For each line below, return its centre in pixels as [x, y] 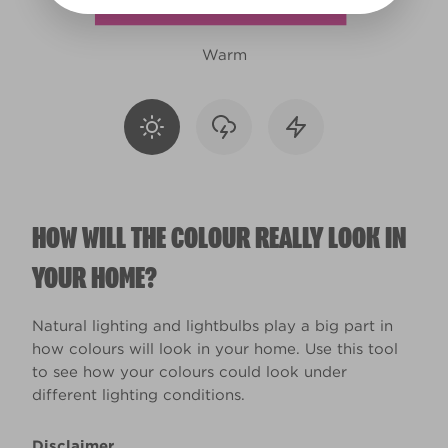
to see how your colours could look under [189, 371]
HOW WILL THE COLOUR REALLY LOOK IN [219, 238]
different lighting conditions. [138, 394]
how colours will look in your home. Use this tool [215, 348]
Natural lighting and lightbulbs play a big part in [212, 325]
